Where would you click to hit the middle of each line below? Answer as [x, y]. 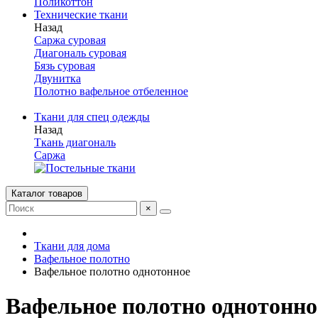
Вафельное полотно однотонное [112, 272]
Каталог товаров [47, 193]
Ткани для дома [72, 246]
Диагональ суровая [80, 53]
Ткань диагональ [75, 142]
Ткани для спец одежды [92, 117]
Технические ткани [81, 15]
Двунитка [57, 78]
